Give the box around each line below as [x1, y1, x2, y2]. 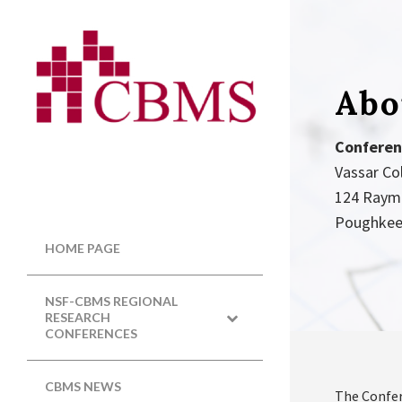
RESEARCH [45, 310, 110, 326]
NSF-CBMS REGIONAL [45, 293, 178, 310]
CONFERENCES [45, 326, 137, 342]
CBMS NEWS [45, 379, 121, 395]
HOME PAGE [45, 240, 120, 257]
